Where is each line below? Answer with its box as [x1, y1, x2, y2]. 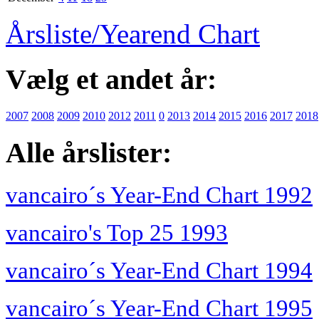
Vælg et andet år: [6, 63, 216, 96]
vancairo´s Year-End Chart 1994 [6, 258, 313, 284]
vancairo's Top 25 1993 [6, 220, 228, 246]
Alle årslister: [6, 136, 172, 169]
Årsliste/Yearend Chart [6, 18, 260, 49]
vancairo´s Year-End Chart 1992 [6, 182, 313, 209]
